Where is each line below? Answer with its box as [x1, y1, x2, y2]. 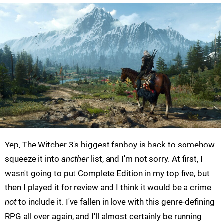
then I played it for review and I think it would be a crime [5, 183, 211, 193]
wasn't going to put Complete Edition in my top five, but [5, 168, 210, 179]
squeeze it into [5, 154, 61, 164]
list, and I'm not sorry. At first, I [89, 154, 203, 164]
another [61, 154, 89, 164]
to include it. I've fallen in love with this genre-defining [16, 197, 215, 207]
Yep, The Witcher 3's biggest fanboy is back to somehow [5, 140, 215, 150]
